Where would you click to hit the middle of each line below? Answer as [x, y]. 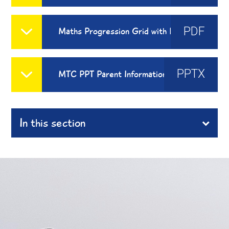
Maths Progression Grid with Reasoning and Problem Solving [205, 32]
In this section [53, 123]
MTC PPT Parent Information [113, 74]
